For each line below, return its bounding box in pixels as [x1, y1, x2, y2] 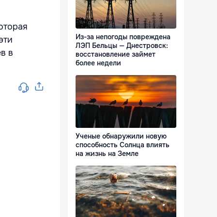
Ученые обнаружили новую [76, 132, 167, 141]
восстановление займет [76, 50, 155, 59]
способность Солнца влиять [76, 140, 170, 150]
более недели [76, 59, 121, 68]
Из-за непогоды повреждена [76, 32, 170, 42]
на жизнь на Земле [76, 149, 139, 158]
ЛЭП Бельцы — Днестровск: [76, 41, 168, 50]
